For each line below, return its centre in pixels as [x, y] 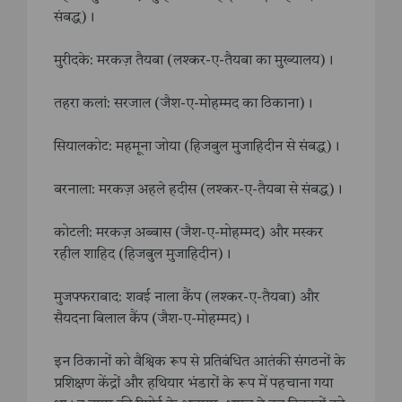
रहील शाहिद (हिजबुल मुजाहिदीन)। [142, 254]
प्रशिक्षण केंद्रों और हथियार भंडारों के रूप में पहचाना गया [193, 384]
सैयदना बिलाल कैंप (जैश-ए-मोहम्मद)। [152, 319]
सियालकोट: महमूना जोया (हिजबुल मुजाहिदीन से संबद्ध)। [197, 147]
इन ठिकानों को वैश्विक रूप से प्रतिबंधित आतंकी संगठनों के [200, 362]
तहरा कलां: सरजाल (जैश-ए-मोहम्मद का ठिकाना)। [183, 104]
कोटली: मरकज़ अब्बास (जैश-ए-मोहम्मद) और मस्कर [188, 233]
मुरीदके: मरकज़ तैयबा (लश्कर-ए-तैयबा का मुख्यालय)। [193, 61]
